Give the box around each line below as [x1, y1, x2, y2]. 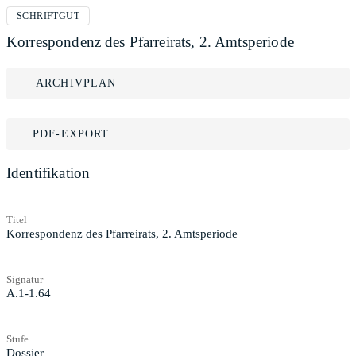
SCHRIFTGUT [17, 10, 79, 21]
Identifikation [6, 164, 91, 181]
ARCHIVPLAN [36, 77, 117, 89]
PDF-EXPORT [33, 128, 110, 140]
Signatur [6, 273, 43, 285]
